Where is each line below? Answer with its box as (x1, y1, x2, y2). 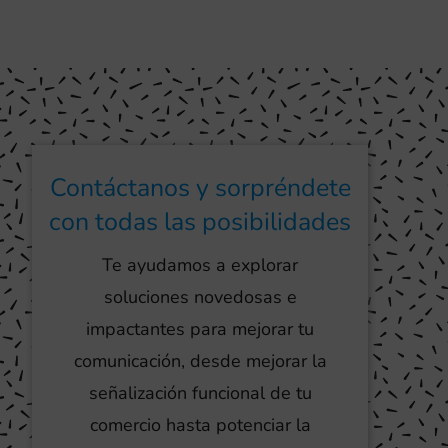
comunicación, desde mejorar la (73, 348, 327, 373)
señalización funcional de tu (88, 380, 312, 405)
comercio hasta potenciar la (89, 412, 311, 437)
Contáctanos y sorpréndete (49, 170, 351, 205)
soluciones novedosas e (103, 284, 297, 309)
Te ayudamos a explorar (102, 252, 298, 277)
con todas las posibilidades (49, 204, 351, 239)
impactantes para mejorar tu (86, 316, 314, 341)
